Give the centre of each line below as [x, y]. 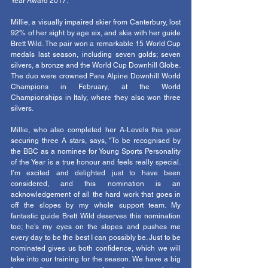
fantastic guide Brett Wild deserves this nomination [96, 216]
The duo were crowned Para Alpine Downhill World [96, 76]
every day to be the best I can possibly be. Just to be [96, 238]
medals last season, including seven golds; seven [96, 55]
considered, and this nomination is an [96, 184]
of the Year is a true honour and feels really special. [96, 162]
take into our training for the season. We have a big [96, 259]
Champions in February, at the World [96, 87]
